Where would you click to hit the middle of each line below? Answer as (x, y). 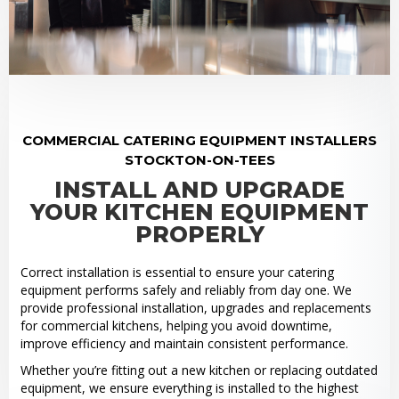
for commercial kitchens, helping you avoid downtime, (176, 326)
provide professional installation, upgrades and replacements (195, 308)
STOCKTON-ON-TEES (199, 160)
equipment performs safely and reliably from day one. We (186, 290)
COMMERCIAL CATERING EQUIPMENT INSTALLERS (199, 141)
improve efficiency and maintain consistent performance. (184, 344)
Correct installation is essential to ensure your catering (177, 273)
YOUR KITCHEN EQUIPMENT (199, 212)
